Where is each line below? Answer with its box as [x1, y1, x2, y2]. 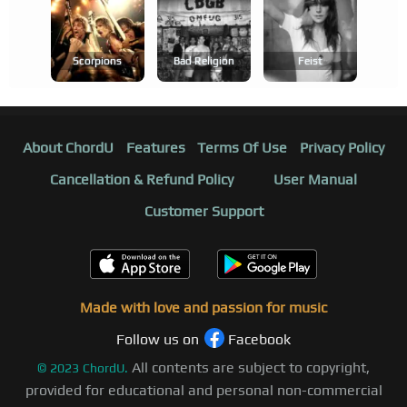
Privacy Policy [300, 139, 385, 157]
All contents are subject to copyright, [132, 359, 370, 377]
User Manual [273, 171, 357, 189]
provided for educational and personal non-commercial [25, 382, 382, 400]
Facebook [228, 331, 291, 349]
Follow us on [116, 331, 199, 349]
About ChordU [22, 139, 114, 157]
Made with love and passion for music [80, 299, 327, 317]
